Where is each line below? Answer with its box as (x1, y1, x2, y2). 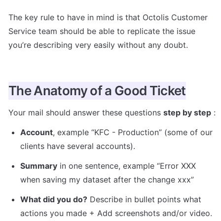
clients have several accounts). (20, 141, 135, 151)
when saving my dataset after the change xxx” (20, 174, 194, 184)
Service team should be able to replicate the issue (8, 26, 195, 36)
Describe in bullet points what (87, 194, 201, 204)
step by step (163, 107, 211, 117)
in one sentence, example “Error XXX (57, 160, 196, 171)
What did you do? (20, 194, 87, 204)
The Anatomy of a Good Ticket (8, 82, 186, 98)
